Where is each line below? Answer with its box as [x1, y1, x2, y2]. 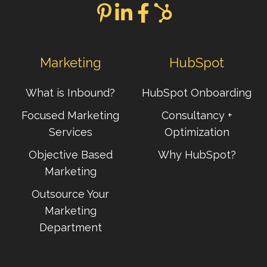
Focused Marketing [21, 108, 119, 122]
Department [39, 221, 102, 234]
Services [48, 125, 92, 138]
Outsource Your [32, 187, 109, 200]
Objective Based [28, 148, 113, 161]
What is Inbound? [26, 86, 115, 99]
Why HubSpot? [157, 148, 236, 161]
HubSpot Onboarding [142, 86, 252, 99]
